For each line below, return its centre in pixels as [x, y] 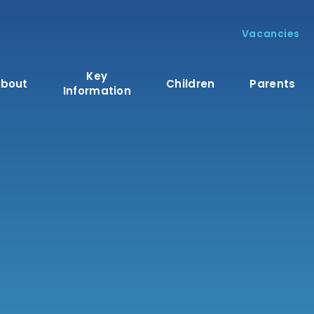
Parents [273, 83]
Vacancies [271, 34]
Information [97, 91]
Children [191, 83]
